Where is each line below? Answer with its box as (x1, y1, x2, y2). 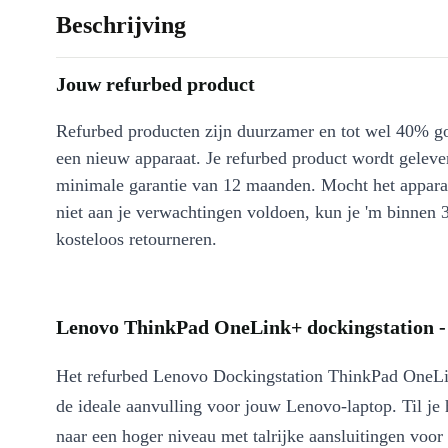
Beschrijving (56, 12, 186, 39)
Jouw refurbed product (56, 73, 255, 96)
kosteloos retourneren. (56, 229, 217, 250)
